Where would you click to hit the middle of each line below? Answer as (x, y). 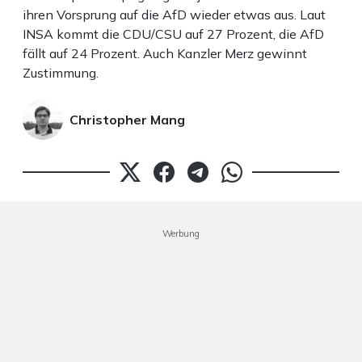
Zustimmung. (61, 72)
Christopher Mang (127, 119)
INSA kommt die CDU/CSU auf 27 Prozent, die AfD (173, 34)
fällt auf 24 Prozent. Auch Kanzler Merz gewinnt (165, 53)
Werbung (181, 233)
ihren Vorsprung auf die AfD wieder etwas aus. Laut (174, 14)
